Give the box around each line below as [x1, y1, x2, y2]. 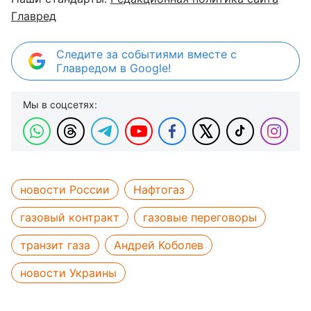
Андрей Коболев [114, 237, 203, 252]
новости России [20, 182, 110, 196]
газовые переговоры [143, 210, 257, 224]
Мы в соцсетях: [23, 98, 97, 110]
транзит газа [20, 237, 90, 252]
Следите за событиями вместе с [56, 47, 237, 61]
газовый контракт [20, 210, 119, 224]
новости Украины [20, 265, 117, 280]
